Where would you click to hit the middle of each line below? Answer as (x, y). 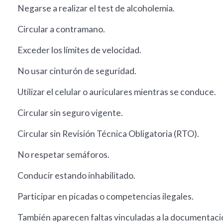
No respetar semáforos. (63, 155)
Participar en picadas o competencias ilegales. (106, 197)
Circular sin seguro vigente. (70, 113)
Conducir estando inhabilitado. (76, 176)
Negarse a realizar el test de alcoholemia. (96, 8)
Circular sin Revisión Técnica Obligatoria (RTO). (108, 134)
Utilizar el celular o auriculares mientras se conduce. (117, 92)
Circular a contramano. (61, 29)
